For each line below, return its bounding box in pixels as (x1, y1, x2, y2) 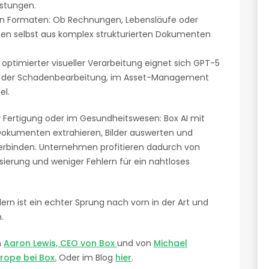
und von (117, 237, 154, 249)
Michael (154, 237, 187, 249)
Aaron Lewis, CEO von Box (4, 237, 117, 249)
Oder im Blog (56, 252, 115, 264)
